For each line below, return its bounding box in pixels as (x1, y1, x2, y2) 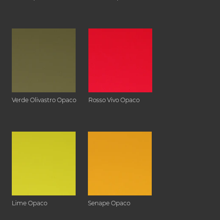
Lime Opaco (12, 199, 47, 207)
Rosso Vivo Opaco (88, 96, 139, 104)
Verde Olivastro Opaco (12, 96, 76, 104)
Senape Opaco (88, 199, 130, 207)
